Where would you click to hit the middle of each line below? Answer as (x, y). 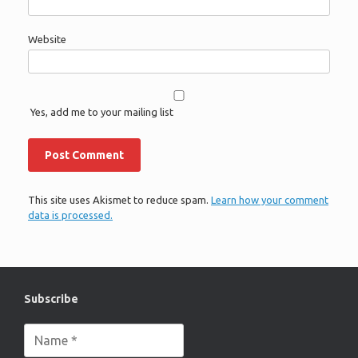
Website (47, 40)
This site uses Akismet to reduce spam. (119, 200)
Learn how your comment (270, 200)
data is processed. (70, 215)
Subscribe (51, 298)
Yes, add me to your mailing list (101, 112)
